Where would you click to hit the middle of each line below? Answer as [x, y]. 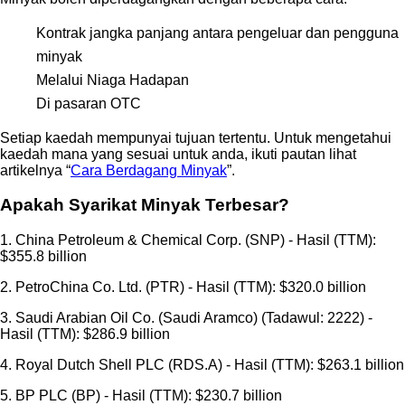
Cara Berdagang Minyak [149, 170]
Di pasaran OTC [89, 103]
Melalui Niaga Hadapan [113, 80]
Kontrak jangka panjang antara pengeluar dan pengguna [217, 33]
